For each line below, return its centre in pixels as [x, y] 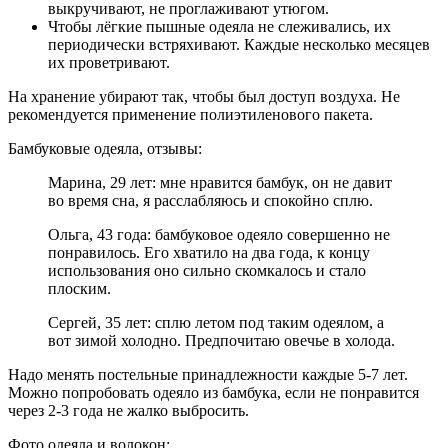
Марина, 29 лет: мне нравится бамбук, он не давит [220, 182]
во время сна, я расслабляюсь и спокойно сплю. [210, 200]
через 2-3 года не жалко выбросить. [128, 410]
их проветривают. [109, 62]
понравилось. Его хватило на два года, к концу [209, 252]
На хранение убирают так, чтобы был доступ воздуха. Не [204, 96]
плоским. [79, 288]
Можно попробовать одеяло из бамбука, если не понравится [213, 392]
